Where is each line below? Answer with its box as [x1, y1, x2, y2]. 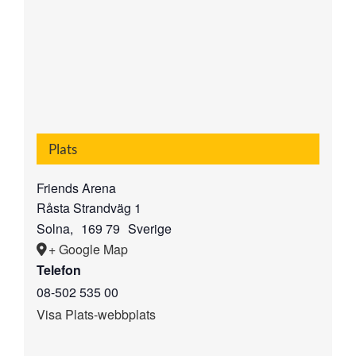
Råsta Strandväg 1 [36, 199, 141, 218]
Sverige [128, 219, 172, 238]
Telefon [36, 261, 81, 280]
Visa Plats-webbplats [36, 305, 156, 324]
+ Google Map [48, 240, 128, 259]
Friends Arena [36, 179, 116, 198]
